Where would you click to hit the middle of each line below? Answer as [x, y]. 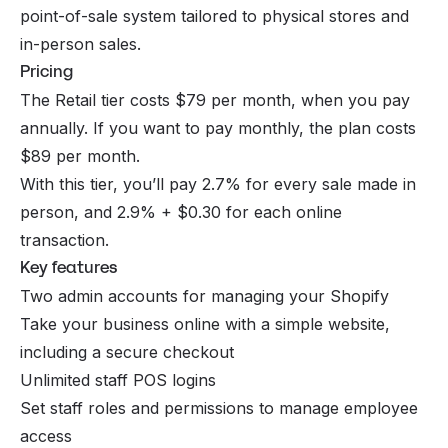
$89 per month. [80, 156]
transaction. [64, 240]
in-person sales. [80, 44]
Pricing [48, 72]
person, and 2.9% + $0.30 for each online [181, 212]
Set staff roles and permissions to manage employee [219, 408]
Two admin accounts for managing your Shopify [207, 296]
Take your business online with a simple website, [205, 324]
